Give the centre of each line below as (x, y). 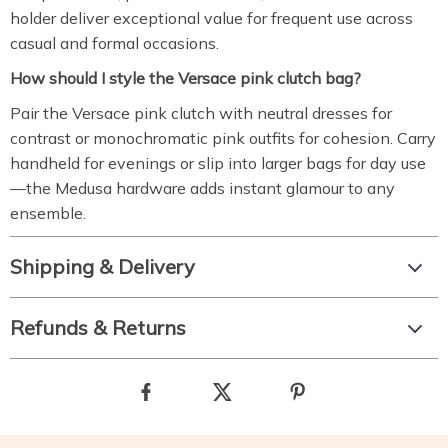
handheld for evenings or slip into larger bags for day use (218, 163)
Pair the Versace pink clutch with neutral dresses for (201, 113)
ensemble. (48, 213)
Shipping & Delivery (102, 266)
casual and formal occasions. (114, 43)
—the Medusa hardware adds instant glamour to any (202, 188)
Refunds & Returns (98, 327)
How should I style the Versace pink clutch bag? (185, 78)
